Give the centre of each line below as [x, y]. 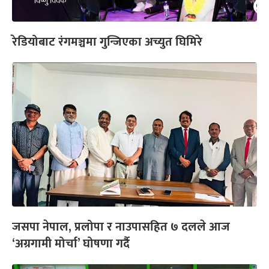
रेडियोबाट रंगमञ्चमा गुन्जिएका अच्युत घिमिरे [107, 42]
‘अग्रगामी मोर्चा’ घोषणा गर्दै [71, 244]
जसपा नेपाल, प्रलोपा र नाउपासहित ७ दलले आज [121, 227]
